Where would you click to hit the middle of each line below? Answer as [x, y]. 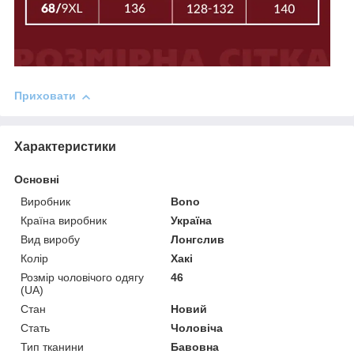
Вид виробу [50, 240]
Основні [37, 180]
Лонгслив [198, 240]
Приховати [45, 96]
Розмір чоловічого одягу [82, 278]
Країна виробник [64, 221]
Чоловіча [197, 328]
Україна [192, 221]
